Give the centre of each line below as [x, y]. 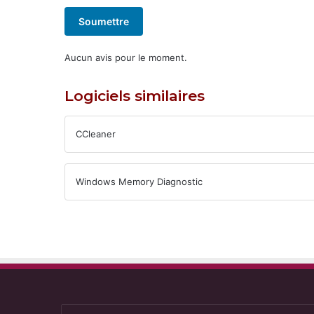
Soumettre [104, 21]
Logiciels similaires [135, 96]
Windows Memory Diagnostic [139, 182]
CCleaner [96, 134]
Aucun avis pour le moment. [126, 57]
